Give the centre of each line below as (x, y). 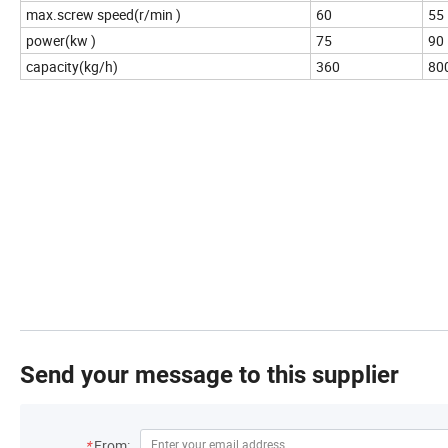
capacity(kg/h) (72, 67)
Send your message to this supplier (209, 375)
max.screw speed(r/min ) (103, 15)
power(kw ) (61, 41)
